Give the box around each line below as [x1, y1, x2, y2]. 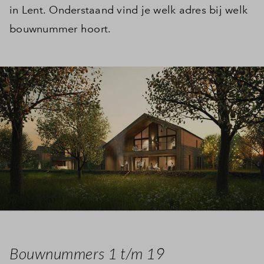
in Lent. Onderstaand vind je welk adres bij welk [9, 4, 247, 16]
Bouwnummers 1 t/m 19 [9, 244, 164, 263]
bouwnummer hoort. [9, 22, 111, 35]
